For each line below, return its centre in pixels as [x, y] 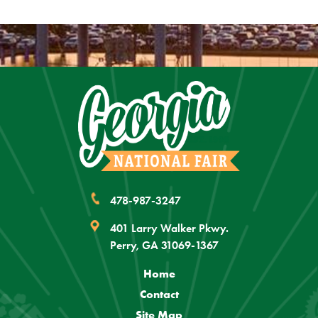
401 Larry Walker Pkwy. [169, 228]
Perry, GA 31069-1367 [164, 245]
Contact [159, 294]
